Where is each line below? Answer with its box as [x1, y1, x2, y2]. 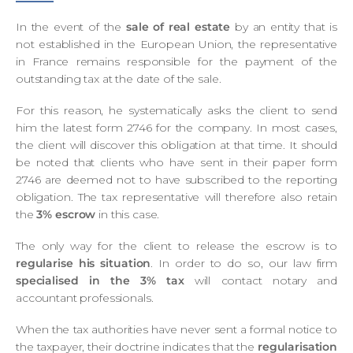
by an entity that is [230, 19, 337, 34]
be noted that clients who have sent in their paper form [16, 154, 337, 169]
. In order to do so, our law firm [150, 255, 337, 270]
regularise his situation [16, 255, 151, 270]
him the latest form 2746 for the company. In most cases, [16, 120, 337, 135]
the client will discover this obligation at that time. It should [16, 137, 337, 152]
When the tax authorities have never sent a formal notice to [16, 321, 337, 336]
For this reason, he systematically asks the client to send [16, 102, 337, 117]
